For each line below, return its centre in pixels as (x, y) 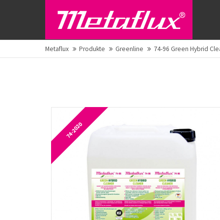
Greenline (129, 49)
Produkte (92, 49)
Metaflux (57, 49)
